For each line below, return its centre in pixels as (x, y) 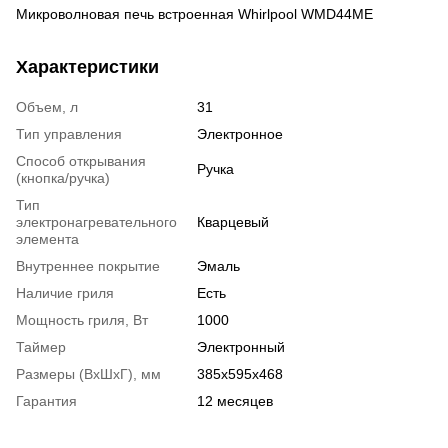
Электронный (241, 346)
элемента (47, 238)
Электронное (240, 133)
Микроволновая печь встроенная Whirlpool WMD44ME (194, 13)
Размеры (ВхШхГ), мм (88, 373)
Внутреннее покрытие (88, 265)
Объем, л (47, 106)
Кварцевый (233, 221)
